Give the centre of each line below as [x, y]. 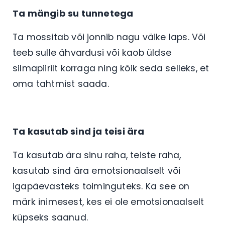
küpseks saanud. [52, 217]
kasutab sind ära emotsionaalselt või [97, 171]
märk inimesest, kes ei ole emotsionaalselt [108, 202]
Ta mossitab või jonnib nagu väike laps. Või [109, 37]
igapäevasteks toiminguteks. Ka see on [101, 186]
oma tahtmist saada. [62, 84]
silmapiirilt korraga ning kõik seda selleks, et [111, 68]
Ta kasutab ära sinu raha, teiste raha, [97, 155]
